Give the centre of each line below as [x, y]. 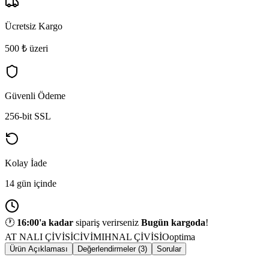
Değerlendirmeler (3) [112, 249]
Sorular [169, 249]
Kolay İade [26, 163]
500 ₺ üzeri [26, 48]
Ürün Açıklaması [39, 249]
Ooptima [179, 237]
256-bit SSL [28, 116]
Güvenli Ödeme [35, 95]
